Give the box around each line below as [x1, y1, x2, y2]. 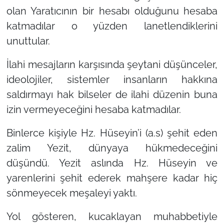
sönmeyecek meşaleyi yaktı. [6, 187, 137, 199]
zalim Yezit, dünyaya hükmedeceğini [6, 142, 218, 154]
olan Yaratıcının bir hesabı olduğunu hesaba [6, 5, 218, 17]
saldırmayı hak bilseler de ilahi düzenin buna [6, 88, 218, 101]
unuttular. [6, 35, 50, 47]
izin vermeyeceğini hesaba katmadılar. [6, 103, 181, 116]
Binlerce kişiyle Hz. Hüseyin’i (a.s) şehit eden [6, 127, 218, 139]
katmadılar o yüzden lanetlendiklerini [6, 20, 218, 32]
